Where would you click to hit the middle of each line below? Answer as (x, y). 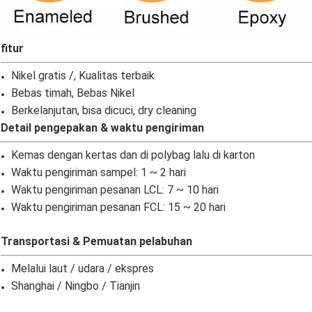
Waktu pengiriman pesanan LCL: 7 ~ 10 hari (115, 190)
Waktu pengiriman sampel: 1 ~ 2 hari (99, 173)
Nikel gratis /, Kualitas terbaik (83, 76)
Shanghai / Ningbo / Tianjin (76, 286)
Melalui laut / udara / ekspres (83, 269)
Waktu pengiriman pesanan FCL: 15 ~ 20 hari (118, 208)
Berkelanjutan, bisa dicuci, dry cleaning (104, 111)
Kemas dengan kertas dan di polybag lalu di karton (133, 155)
